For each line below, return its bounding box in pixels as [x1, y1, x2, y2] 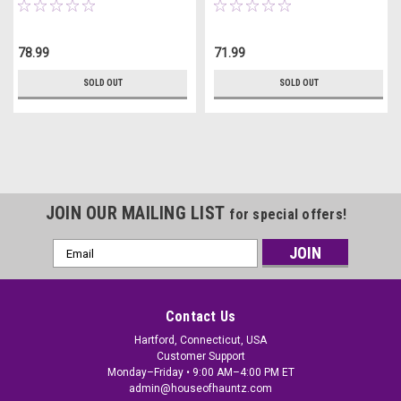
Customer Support [156, 350, 245, 363]
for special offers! [229, 206, 347, 223]
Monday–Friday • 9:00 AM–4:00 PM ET [107, 366, 294, 379]
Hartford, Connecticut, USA [134, 334, 267, 346]
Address [53, 260, 101, 274]
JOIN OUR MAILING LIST [45, 202, 230, 224]
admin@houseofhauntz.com [129, 382, 272, 395]
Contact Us [165, 308, 236, 325]
